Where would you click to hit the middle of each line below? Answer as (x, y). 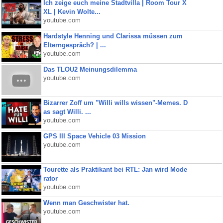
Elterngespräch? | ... (74, 45)
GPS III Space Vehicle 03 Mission (94, 136)
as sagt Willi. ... (67, 112)
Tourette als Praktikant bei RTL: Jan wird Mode (115, 169)
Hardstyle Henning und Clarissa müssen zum (113, 36)
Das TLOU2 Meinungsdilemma (90, 69)
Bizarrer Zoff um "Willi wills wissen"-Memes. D (115, 103)
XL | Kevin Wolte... (72, 12)
